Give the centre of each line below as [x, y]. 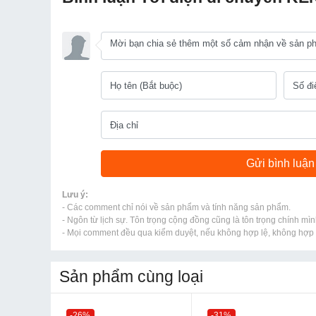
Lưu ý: [75, 195]
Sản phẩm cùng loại [131, 277]
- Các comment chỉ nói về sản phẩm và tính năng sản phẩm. [176, 207]
